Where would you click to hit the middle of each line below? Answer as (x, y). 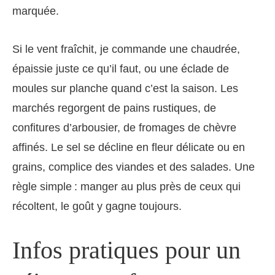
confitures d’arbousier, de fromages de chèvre (124, 128)
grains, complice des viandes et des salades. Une (134, 167)
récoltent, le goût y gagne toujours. (97, 207)
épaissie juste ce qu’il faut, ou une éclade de (121, 69)
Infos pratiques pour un (126, 250)
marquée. (36, 11)
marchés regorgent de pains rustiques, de (114, 108)
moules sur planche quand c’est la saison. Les (125, 89)
